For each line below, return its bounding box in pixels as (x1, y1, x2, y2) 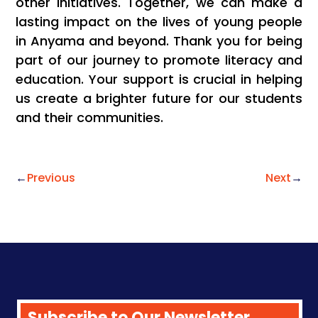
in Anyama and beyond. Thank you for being (16, 32, 302, 50)
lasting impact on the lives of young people (16, 13, 302, 31)
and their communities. (16, 109, 164, 127)
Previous (27, 170, 76, 187)
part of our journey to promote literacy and (16, 51, 302, 70)
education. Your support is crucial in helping (16, 70, 302, 89)
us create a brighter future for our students (16, 89, 302, 108)
